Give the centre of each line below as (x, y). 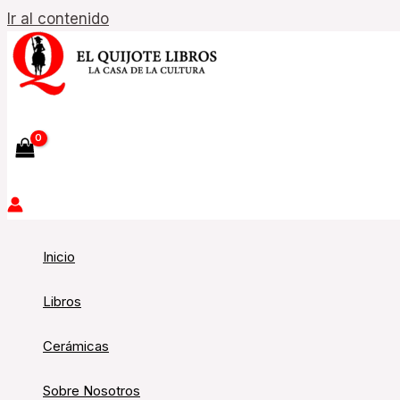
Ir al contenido (58, 19)
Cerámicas (76, 346)
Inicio (59, 257)
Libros (62, 301)
